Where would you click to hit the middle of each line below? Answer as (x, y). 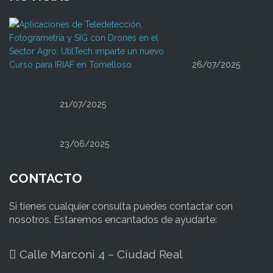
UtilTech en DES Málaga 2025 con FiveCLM (80, 131)
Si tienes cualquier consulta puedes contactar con (121, 207)
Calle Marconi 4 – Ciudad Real (100, 254)
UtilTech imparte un (225, 25)
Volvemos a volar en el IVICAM (59, 92)
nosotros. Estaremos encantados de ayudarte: (113, 220)
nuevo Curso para (221, 39)
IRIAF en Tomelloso (223, 52)
